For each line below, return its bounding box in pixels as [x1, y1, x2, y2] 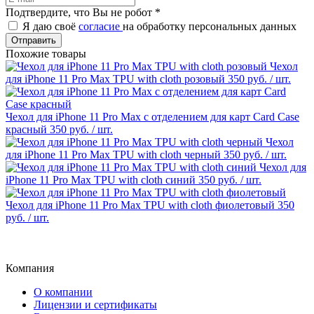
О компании [34, 285, 93, 298]
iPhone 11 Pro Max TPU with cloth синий [6, 173, 196, 186]
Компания [6, 261, 54, 274]
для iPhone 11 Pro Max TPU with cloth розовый [6, 72, 225, 85]
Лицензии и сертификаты [34, 298, 157, 310]
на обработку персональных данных [123, 20, 296, 32]
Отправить [11, 34, 56, 46]
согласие [78, 20, 123, 32]
